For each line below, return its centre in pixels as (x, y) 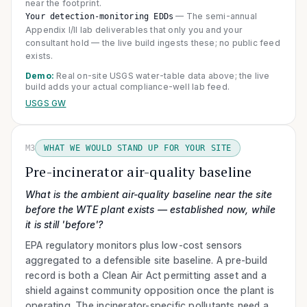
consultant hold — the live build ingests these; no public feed (153, 42)
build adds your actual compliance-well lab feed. (127, 86)
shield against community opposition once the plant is (150, 290)
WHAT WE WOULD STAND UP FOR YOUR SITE (138, 148)
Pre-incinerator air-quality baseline (139, 171)
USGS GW (46, 103)
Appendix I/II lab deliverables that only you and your (134, 29)
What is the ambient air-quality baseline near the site (149, 194)
